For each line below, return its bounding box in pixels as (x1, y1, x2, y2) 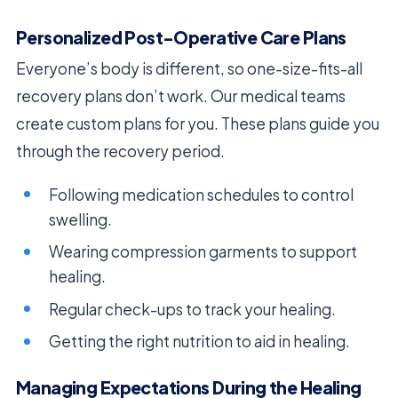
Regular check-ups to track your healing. (49, 298, 337, 319)
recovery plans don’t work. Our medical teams (16, 85, 346, 106)
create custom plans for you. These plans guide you (16, 113, 379, 133)
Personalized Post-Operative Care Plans (16, 26, 346, 48)
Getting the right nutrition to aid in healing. (49, 331, 351, 352)
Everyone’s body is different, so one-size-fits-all (16, 58, 362, 78)
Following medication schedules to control (49, 184, 354, 204)
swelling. (49, 209, 113, 229)
